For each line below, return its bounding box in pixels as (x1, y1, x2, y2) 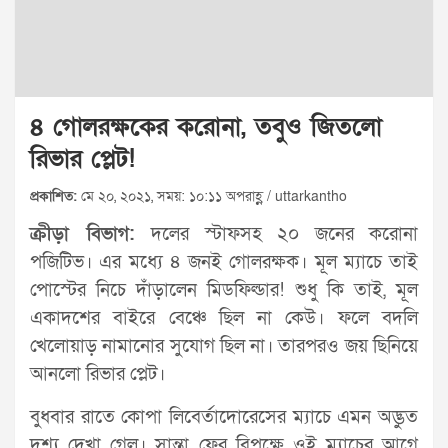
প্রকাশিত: (30, 186, 77, 206)
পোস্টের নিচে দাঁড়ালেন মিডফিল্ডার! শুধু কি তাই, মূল (30, 277, 418, 303)
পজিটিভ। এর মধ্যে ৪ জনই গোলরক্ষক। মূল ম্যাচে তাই (30, 249, 418, 275)
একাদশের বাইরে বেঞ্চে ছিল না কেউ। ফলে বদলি (30, 305, 418, 331)
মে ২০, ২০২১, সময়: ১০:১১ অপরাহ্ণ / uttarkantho (77, 186, 347, 206)
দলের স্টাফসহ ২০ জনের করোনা (151, 221, 418, 247)
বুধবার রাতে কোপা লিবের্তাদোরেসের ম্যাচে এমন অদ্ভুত (30, 404, 418, 430)
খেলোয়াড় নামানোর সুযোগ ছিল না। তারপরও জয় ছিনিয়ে (30, 333, 418, 359)
